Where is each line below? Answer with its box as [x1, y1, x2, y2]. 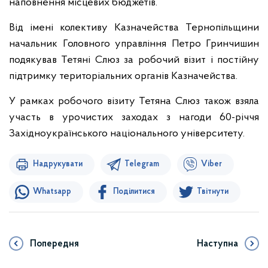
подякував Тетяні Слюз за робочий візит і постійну [9, 54, 259, 66]
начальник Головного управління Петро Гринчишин [9, 38, 259, 50]
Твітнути [197, 187, 229, 196]
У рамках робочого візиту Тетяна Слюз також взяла [9, 96, 259, 107]
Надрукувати [33, 160, 83, 169]
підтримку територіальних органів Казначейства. [9, 71, 237, 82]
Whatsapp [33, 187, 71, 196]
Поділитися [113, 187, 155, 196]
